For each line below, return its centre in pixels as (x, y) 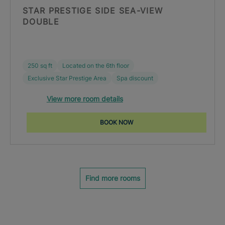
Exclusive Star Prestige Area (67, 78)
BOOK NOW (117, 122)
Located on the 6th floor (96, 66)
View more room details (85, 99)
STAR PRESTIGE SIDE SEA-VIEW (93, 11)
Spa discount (135, 78)
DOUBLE (41, 22)
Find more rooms (113, 178)
